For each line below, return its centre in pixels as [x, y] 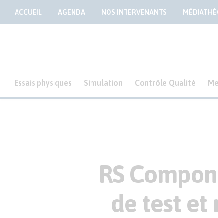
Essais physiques [43, 83]
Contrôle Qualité [165, 83]
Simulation [103, 83]
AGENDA [72, 12]
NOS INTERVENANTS [134, 12]
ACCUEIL [28, 12]
